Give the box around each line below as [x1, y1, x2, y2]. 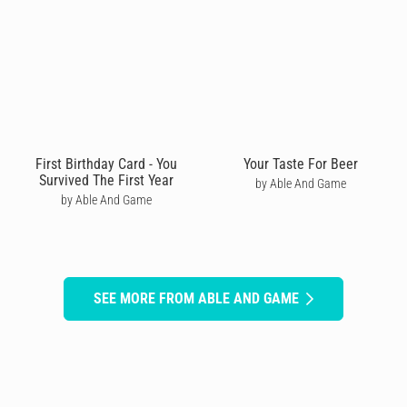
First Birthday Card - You [35, 154, 177, 173]
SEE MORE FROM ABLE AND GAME [94, 289, 299, 307]
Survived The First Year [39, 171, 174, 189]
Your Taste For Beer [243, 154, 358, 173]
